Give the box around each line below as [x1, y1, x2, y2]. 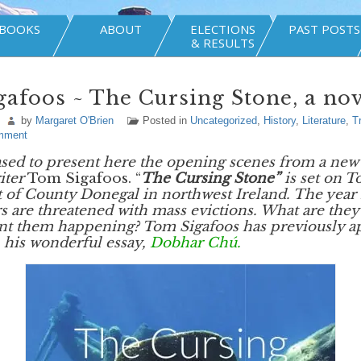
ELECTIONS [189, 21, 255, 37]
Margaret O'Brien [35, 114, 114, 127]
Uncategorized [189, 114, 257, 127]
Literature [301, 114, 346, 127]
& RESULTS [190, 35, 255, 51]
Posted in [142, 114, 190, 127]
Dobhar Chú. [149, 234, 241, 251]
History [263, 114, 296, 127]
